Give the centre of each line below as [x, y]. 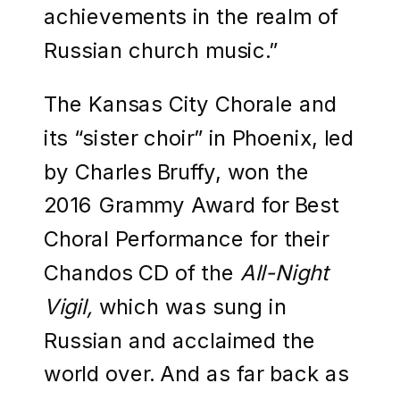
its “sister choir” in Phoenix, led [199, 137]
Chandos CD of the [142, 272]
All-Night [284, 272]
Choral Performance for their [187, 238]
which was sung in [192, 306]
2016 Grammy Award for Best [192, 205]
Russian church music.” [164, 50]
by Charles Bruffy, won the [176, 171]
